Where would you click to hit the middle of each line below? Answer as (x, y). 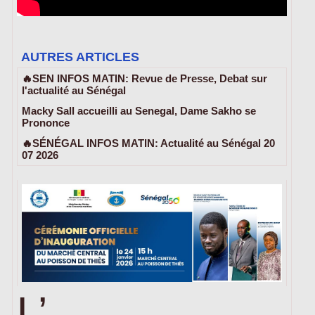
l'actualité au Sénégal (74, 90)
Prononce (46, 122)
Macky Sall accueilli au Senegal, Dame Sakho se (139, 110)
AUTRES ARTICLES (80, 57)
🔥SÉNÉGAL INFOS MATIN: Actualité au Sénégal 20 (148, 143)
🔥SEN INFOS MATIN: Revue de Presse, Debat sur (144, 78)
